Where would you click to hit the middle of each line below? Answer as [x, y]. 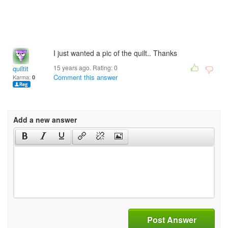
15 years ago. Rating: [84, 67]
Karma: [22, 77]
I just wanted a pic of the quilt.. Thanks [115, 53]
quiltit [21, 68]
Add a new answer [45, 120]
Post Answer [172, 219]
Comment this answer [85, 77]
